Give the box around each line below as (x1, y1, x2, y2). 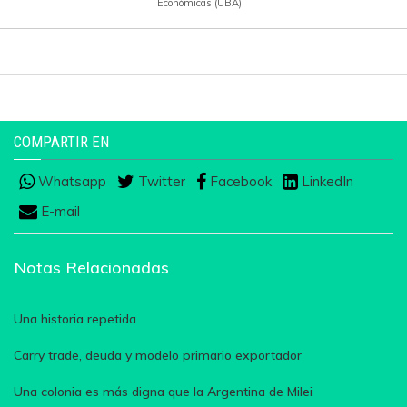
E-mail (37, 203, 80, 220)
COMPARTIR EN (14, 132, 109, 151)
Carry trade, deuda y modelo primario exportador (14, 347, 302, 364)
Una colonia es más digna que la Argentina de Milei (14, 383, 313, 401)
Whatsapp (35, 172, 106, 190)
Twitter (134, 172, 185, 190)
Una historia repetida (14, 311, 136, 328)
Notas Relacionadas (14, 257, 169, 279)
